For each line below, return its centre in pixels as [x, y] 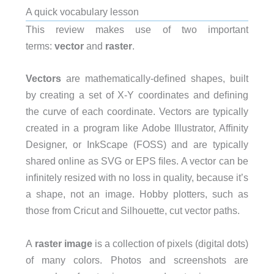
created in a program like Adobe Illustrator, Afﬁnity [137, 128]
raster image [63, 243]
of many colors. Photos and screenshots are [137, 260]
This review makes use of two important [137, 30]
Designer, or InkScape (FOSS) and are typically [137, 145]
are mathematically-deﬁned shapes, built [155, 79]
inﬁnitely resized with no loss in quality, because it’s [137, 178]
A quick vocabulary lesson [82, 12]
